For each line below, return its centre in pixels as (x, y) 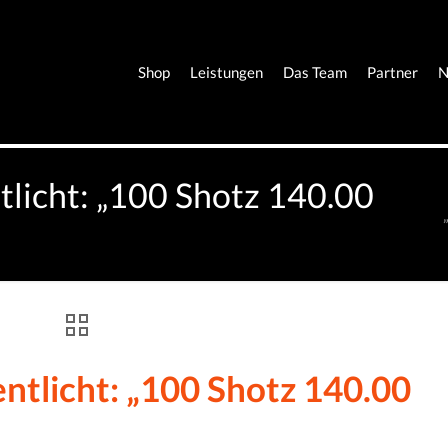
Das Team (315, 72)
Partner (393, 72)
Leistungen (227, 72)
